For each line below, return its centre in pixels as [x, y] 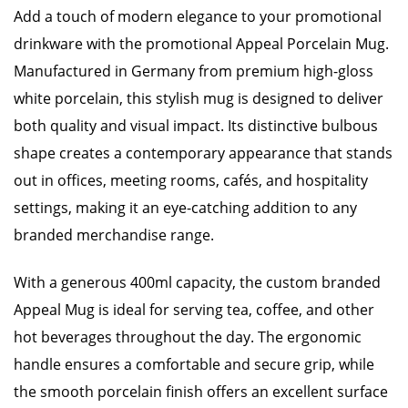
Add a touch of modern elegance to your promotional [198, 16]
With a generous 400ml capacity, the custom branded [197, 282]
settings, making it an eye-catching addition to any [185, 208]
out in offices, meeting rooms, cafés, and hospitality [191, 180]
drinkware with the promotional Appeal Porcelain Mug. [201, 44]
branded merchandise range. [114, 235]
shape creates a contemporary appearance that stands [203, 153]
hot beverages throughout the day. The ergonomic [188, 337]
